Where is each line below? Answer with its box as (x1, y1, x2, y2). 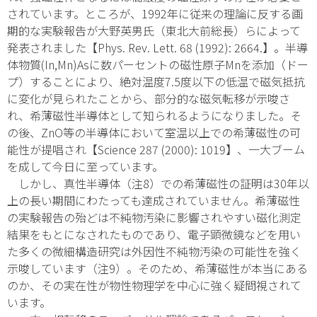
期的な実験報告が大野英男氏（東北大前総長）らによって (7, 21, 301, 39)
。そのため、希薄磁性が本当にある (127, 259, 308, 277)
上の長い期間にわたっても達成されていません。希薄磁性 (7, 191, 300, 209)
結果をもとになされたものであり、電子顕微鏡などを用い (7, 225, 301, 243)
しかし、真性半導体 (7, 174, 120, 192)
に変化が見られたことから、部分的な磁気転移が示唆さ (7, 89, 290, 107)
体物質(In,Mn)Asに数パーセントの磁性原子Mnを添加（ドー (7, 55, 309, 73)
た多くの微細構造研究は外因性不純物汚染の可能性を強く (7, 242, 301, 260)
